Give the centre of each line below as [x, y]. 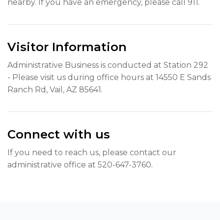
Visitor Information [67, 47]
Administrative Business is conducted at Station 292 [108, 65]
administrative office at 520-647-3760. [80, 165]
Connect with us [59, 134]
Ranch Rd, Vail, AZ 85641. [55, 89]
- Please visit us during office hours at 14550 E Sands [109, 77]
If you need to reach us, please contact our [92, 152]
